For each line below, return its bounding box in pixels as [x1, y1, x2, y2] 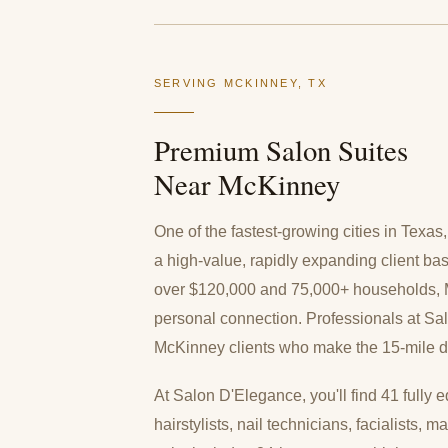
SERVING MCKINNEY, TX [154, 77, 327, 90]
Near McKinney [154, 164, 340, 203]
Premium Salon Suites [154, 130, 408, 169]
